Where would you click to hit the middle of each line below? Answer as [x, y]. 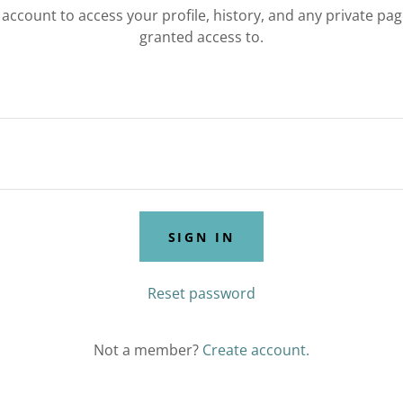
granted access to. [201, 37]
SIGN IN [201, 237]
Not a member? [146, 350]
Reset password [201, 293]
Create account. [255, 350]
